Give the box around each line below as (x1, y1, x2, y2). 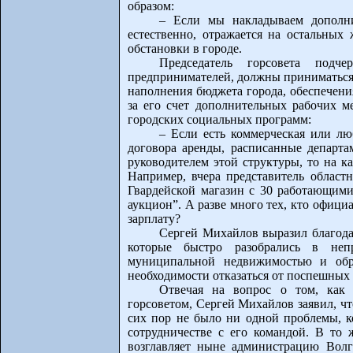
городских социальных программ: (128, 113, 311, 126)
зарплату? (128, 212, 180, 225)
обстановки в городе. (128, 42, 242, 55)
